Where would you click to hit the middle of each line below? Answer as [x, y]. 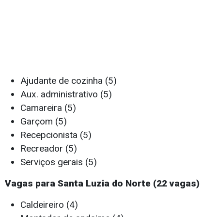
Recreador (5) [49, 149]
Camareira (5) [48, 108]
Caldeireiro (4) [49, 205]
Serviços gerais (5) [59, 162]
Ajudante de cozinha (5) [69, 81]
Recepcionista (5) [56, 135]
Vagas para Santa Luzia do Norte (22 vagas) [102, 184]
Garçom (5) [44, 122]
